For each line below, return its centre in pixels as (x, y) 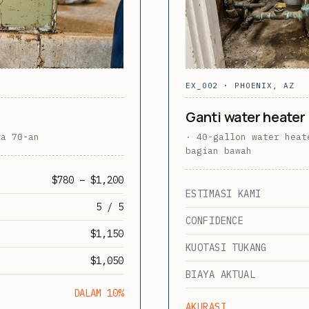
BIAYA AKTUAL (221, 274)
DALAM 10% (99, 293)
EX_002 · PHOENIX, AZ (240, 85)
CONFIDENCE (215, 220)
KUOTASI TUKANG (226, 247)
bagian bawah (219, 150)
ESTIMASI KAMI (223, 193)
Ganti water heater (246, 117)
